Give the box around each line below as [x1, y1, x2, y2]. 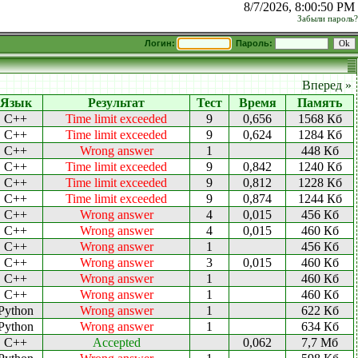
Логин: [145, 38, 177, 48]
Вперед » [302, 78, 352, 92]
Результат [88, 96, 145, 109]
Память [297, 96, 342, 109]
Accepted [92, 336, 141, 349]
